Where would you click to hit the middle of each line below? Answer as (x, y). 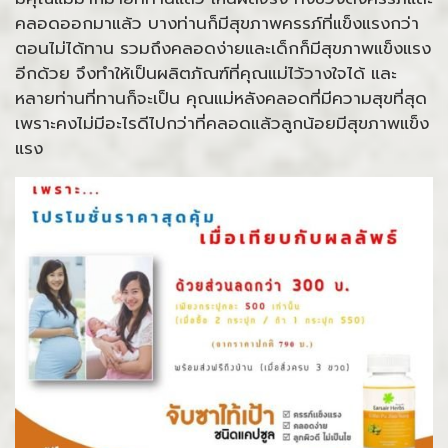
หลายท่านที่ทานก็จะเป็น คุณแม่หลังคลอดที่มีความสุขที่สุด (221, 98)
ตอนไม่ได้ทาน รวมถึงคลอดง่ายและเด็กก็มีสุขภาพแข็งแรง (223, 48)
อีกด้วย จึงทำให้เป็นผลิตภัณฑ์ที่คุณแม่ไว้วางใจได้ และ (206, 73)
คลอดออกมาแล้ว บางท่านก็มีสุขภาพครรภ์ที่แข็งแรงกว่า (217, 23)
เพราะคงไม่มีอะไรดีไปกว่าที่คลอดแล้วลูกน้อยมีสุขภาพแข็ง (222, 123)
